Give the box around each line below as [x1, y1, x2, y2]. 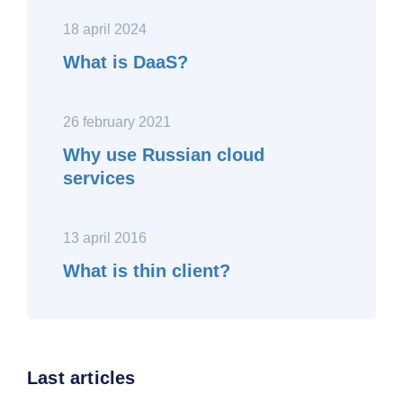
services [63, 168, 135, 188]
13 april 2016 [63, 230, 147, 246]
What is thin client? [63, 261, 230, 281]
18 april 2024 [63, 22, 147, 37]
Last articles [27, 368, 136, 388]
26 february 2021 [63, 114, 171, 130]
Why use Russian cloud [63, 145, 264, 165]
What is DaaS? [63, 52, 188, 72]
